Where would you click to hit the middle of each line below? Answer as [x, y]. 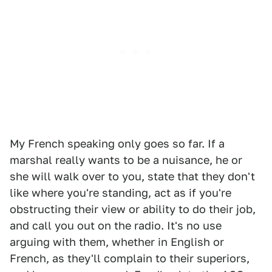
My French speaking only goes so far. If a [117, 144]
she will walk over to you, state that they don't [132, 176]
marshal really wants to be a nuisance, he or [126, 160]
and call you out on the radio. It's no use [116, 226]
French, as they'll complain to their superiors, [130, 258]
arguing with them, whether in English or [117, 242]
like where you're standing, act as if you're [121, 193]
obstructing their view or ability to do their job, [133, 209]
